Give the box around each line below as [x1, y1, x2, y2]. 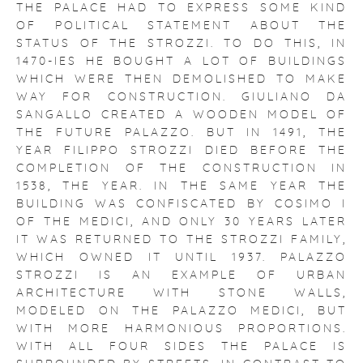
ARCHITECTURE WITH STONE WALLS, [16, 288, 347, 299]
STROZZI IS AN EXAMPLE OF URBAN [16, 270, 347, 281]
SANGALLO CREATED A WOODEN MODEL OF [16, 109, 347, 121]
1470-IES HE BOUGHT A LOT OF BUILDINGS [16, 56, 347, 67]
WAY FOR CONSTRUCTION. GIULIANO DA [16, 92, 347, 103]
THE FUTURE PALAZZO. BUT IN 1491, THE [16, 127, 347, 139]
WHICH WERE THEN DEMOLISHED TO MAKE [16, 74, 347, 85]
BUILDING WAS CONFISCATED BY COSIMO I [16, 199, 347, 210]
